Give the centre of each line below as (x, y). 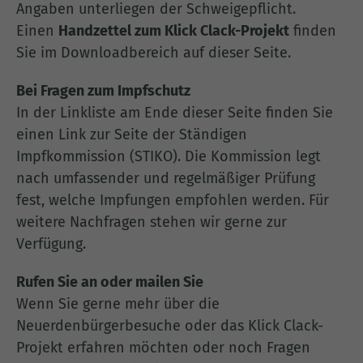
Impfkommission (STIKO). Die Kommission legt (169, 156)
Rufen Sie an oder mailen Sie (110, 282)
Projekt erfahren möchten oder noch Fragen (163, 348)
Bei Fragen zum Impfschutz (103, 91)
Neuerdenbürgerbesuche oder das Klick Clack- (170, 326)
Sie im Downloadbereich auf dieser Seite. (154, 53)
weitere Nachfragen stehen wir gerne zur (152, 222)
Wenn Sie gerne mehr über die (118, 304)
